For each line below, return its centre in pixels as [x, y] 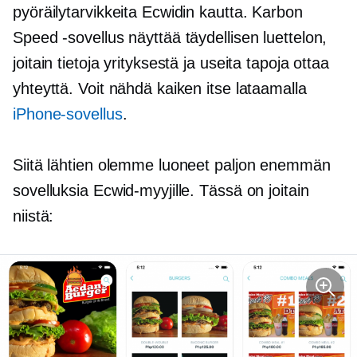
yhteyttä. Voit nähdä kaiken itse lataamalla [160, 89]
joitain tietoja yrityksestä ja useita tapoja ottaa [171, 63]
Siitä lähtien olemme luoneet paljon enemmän [172, 165]
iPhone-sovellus [68, 114]
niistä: [33, 216]
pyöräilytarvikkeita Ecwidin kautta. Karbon [158, 12]
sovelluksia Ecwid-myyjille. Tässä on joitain [161, 191]
